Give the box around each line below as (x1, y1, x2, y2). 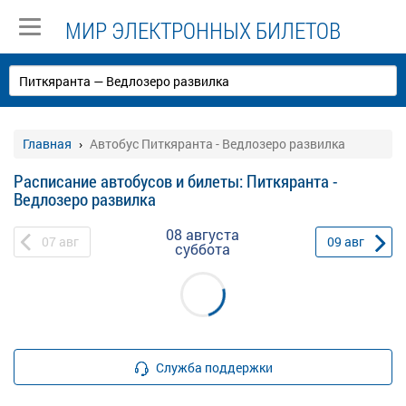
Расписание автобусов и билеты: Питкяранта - (14, 169, 338, 192)
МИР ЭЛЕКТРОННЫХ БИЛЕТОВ (65, 15, 341, 45)
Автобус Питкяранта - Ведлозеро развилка (90, 135, 345, 152)
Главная (23, 135, 72, 152)
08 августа (166, 225, 240, 244)
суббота (175, 239, 231, 258)
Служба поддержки (156, 358, 273, 376)
